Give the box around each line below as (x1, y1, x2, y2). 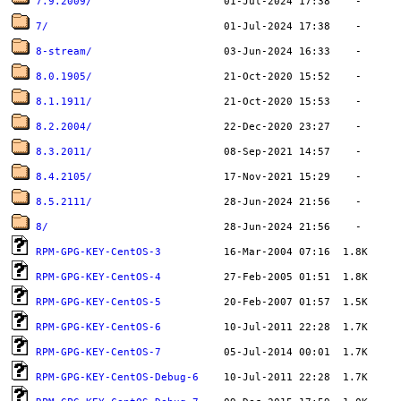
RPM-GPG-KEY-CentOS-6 (36, 321, 162, 334)
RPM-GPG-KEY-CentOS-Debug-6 (36, 371, 200, 384)
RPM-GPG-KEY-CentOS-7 (36, 346, 162, 359)
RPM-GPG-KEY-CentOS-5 (36, 296, 162, 309)
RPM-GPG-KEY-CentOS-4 (36, 271, 162, 284)
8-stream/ (36, 46, 93, 58)
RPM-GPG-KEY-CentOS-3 (36, 246, 162, 259)
